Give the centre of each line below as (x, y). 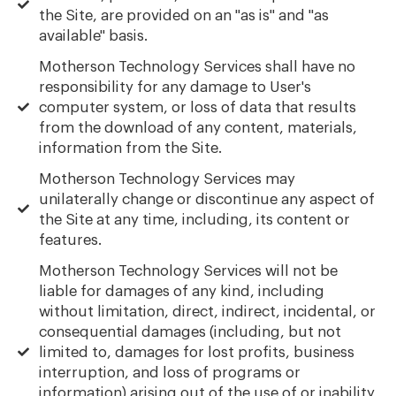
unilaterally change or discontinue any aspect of (207, 199)
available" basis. (94, 35)
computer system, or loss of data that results (198, 107)
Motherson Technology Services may (168, 179)
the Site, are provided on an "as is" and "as (184, 15)
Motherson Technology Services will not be (189, 270)
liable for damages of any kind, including (182, 291)
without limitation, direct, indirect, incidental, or (208, 311)
